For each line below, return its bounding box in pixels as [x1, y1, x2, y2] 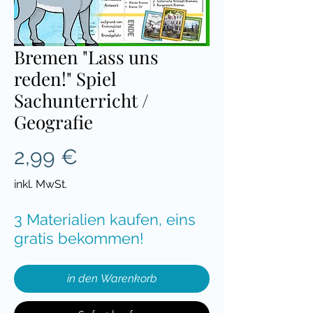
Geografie [14, 109, 93, 134]
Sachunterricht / [14, 87, 149, 112]
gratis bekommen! [14, 228, 144, 247]
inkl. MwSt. [14, 177, 67, 191]
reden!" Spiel [14, 66, 116, 91]
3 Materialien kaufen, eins [14, 210, 196, 228]
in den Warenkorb [67, 271, 156, 285]
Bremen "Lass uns [14, 44, 159, 69]
